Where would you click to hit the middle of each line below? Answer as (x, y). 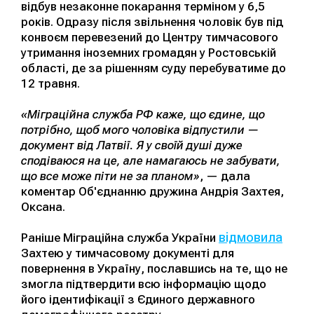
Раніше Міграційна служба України (120, 237)
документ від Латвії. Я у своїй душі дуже (132, 145)
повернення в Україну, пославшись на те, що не (154, 268)
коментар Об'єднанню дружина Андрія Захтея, (152, 191)
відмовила (251, 237)
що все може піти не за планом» (110, 176)
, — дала (225, 176)
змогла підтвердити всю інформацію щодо (144, 284)
